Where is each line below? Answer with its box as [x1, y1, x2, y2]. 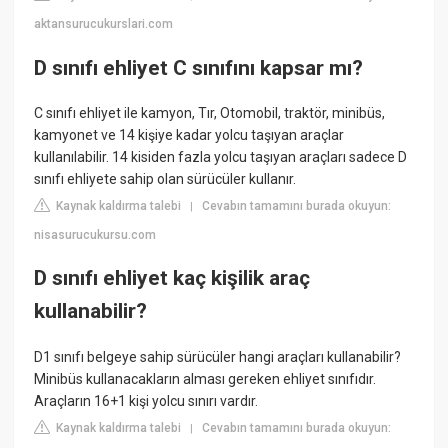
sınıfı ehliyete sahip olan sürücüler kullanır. [34, 170, 297, 187]
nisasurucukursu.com [34, 227, 157, 242]
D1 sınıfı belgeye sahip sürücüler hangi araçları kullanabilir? [34, 348, 402, 365]
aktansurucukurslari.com [34, 17, 174, 32]
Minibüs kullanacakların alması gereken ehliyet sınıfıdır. [34, 370, 377, 387]
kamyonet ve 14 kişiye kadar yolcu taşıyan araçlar [34, 126, 345, 143]
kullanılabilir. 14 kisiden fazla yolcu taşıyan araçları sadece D [34, 148, 408, 165]
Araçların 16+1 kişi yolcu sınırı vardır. [34, 392, 259, 409]
